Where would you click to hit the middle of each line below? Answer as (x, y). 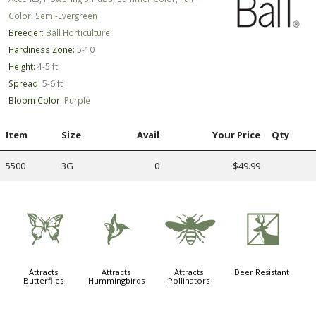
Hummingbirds (116, 280)
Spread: (24, 83)
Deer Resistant (261, 272)
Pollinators (189, 280)
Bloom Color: (35, 100)
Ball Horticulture (78, 32)
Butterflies (44, 280)
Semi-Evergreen (66, 15)
